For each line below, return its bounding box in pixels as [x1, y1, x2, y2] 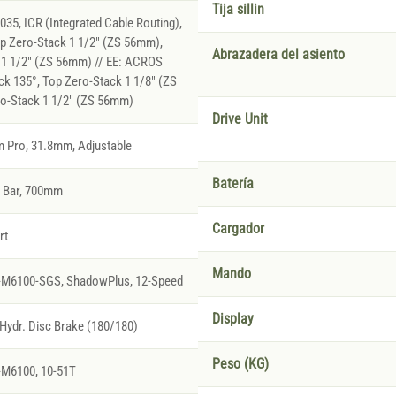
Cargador [212, 221, 264, 238]
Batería [212, 176, 254, 193]
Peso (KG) [212, 356, 269, 373]
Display [212, 311, 254, 328]
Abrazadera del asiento [212, 47, 345, 64]
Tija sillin [212, 2, 264, 19]
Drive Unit [212, 111, 268, 128]
